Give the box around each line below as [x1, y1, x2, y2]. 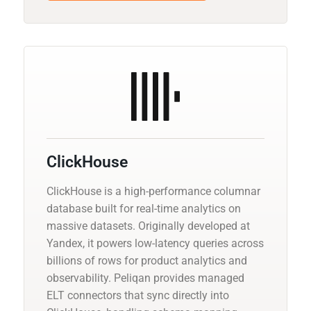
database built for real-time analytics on [47, 201, 241, 215]
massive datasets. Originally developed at [47, 219, 250, 233]
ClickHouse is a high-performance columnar [47, 184, 260, 198]
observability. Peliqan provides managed [47, 271, 244, 285]
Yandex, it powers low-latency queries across [47, 236, 264, 250]
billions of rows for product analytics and [47, 253, 247, 267]
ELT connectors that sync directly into [47, 288, 229, 302]
